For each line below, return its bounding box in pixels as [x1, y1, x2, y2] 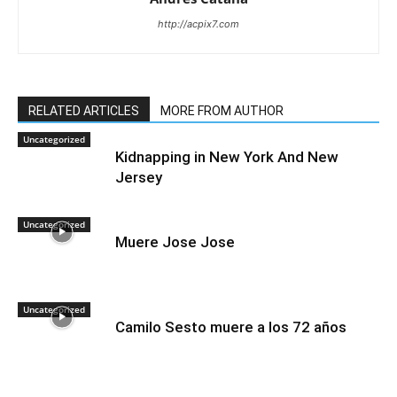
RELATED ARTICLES [28, 103, 139, 118]
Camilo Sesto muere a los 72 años [115, 317, 346, 336]
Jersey [115, 167, 162, 186]
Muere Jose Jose [115, 232, 235, 251]
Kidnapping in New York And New [115, 147, 339, 166]
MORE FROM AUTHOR [160, 103, 284, 118]
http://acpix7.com [158, 17, 239, 30]
